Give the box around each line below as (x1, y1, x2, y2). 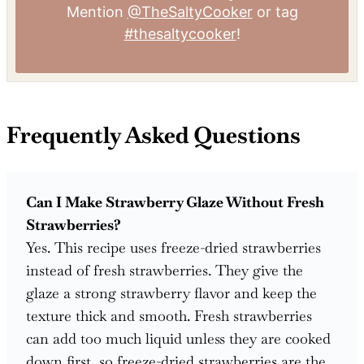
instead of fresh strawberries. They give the (26, 260, 303, 279)
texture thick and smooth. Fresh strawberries (26, 305, 312, 325)
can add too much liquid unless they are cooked (26, 328, 331, 348)
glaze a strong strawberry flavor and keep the (26, 283, 317, 302)
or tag (252, 2, 298, 20)
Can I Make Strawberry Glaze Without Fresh (26, 192, 324, 211)
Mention (66, 2, 128, 20)
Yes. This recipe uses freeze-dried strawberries (26, 237, 321, 257)
